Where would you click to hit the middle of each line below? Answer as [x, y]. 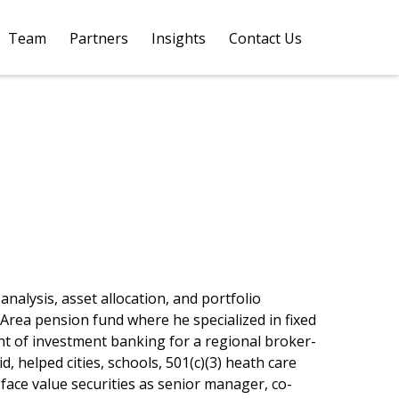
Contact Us [267, 38]
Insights [179, 38]
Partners [99, 38]
